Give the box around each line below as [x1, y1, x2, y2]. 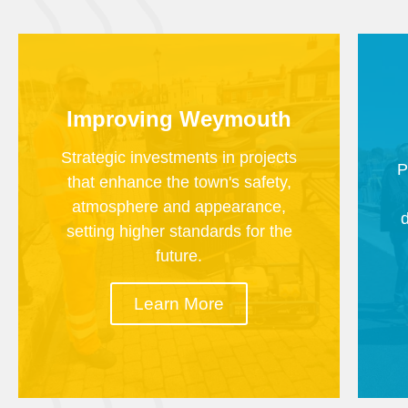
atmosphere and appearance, [72, 197, 287, 216]
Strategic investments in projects [61, 148, 298, 167]
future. [156, 246, 203, 265]
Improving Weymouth [66, 106, 292, 131]
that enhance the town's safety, [66, 172, 291, 191]
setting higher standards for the [66, 221, 292, 240]
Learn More [134, 293, 225, 313]
